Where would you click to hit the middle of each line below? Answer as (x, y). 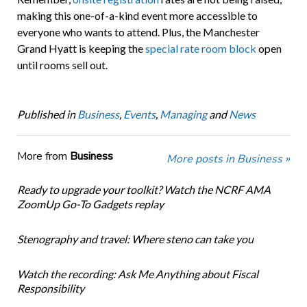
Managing (183, 114)
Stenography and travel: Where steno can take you (135, 239)
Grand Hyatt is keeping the (81, 49)
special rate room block (200, 49)
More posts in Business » (229, 159)
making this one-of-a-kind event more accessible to (137, 16)
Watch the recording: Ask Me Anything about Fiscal (137, 274)
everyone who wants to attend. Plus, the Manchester (138, 32)
